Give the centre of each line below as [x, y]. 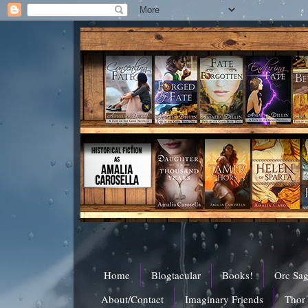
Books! [237, 275]
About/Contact [132, 299]
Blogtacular [176, 275]
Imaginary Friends [224, 299]
